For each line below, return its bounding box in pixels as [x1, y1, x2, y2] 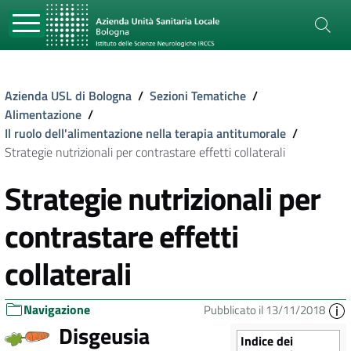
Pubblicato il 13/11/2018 [204, 301, 327, 319]
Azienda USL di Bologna [5, 86, 132, 105]
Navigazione [24, 300, 90, 319]
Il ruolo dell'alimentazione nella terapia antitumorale [5, 124, 286, 143]
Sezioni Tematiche [150, 86, 246, 105]
